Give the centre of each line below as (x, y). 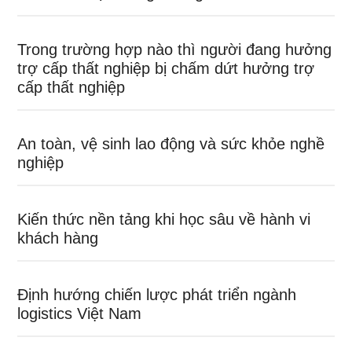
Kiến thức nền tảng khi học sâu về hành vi (164, 219)
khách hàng (58, 238)
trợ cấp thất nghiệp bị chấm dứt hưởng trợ (166, 68)
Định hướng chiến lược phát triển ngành (157, 295)
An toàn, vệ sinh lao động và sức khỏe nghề (171, 144)
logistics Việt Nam (80, 313)
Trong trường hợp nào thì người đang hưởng (175, 49)
